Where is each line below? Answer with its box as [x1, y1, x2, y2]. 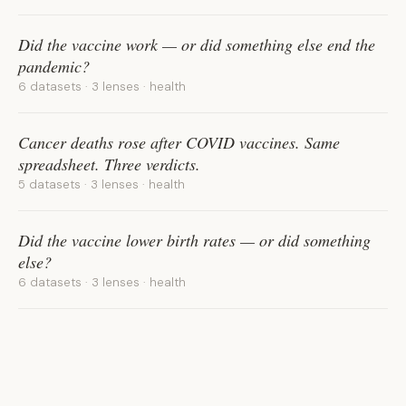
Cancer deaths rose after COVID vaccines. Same [18, 131, 340, 153]
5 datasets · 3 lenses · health [18, 177, 185, 192]
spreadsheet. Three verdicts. [18, 153, 200, 175]
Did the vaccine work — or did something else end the [18, 34, 375, 55]
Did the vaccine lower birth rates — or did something [18, 229, 371, 251]
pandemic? [18, 55, 90, 77]
